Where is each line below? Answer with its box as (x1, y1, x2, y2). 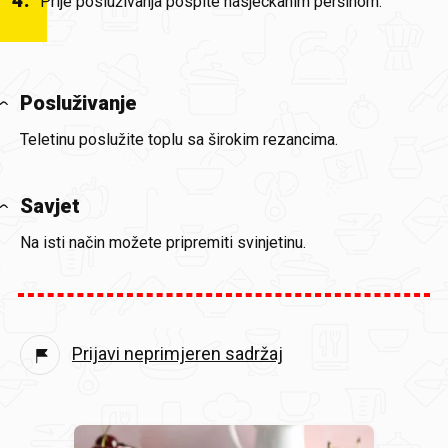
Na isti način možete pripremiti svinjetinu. (20, 233, 306, 253)
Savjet (20, 194, 80, 219)
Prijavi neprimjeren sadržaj (72, 342, 283, 364)
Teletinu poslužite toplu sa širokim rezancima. (20, 130, 338, 150)
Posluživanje (20, 91, 137, 116)
